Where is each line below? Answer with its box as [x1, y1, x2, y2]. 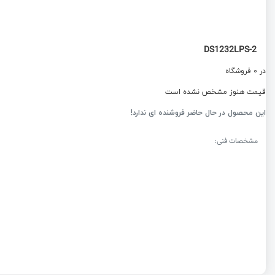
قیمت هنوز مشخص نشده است [165, 85, 266, 98]
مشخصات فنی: [214, 136, 258, 147]
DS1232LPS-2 [204, 44, 257, 57]
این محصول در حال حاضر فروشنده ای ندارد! [131, 106, 266, 119]
